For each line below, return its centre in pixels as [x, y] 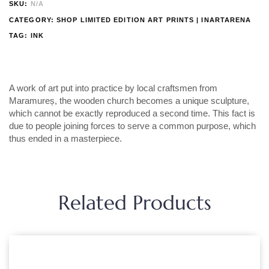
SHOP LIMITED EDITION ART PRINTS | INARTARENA [154, 20]
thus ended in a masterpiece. [65, 138]
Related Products [134, 202]
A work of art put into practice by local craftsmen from [113, 88]
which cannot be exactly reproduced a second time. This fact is [132, 113]
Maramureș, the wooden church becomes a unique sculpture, [129, 100]
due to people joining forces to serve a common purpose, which [132, 125]
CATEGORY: [33, 20]
